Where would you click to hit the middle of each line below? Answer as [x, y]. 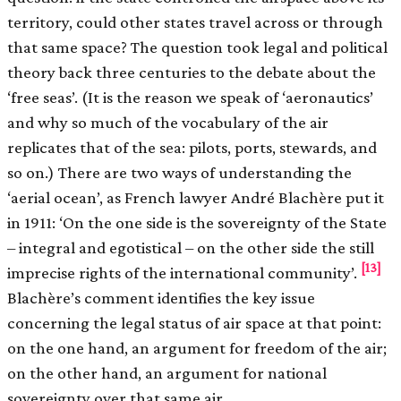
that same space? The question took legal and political [197, 47]
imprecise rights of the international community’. [184, 272]
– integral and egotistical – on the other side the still [191, 247]
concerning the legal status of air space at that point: [194, 322]
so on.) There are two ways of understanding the [179, 172]
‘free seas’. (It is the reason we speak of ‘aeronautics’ [190, 97]
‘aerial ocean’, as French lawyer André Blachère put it [196, 197]
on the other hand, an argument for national [167, 372]
